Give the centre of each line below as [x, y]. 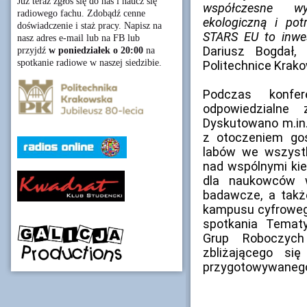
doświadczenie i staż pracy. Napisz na [89, 26]
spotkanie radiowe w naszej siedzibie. [89, 63]
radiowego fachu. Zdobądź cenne [81, 13]
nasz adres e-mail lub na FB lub [78, 38]
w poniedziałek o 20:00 [96, 50]
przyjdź [33, 50]
